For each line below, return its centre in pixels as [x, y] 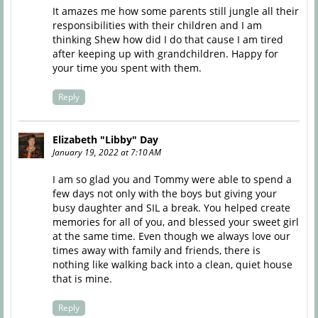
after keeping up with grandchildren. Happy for [165, 53]
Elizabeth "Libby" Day [105, 140]
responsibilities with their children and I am [157, 25]
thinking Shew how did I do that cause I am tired [168, 39]
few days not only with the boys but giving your [164, 194]
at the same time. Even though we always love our [171, 236]
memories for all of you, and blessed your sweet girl [175, 222]
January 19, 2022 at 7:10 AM [106, 153]
